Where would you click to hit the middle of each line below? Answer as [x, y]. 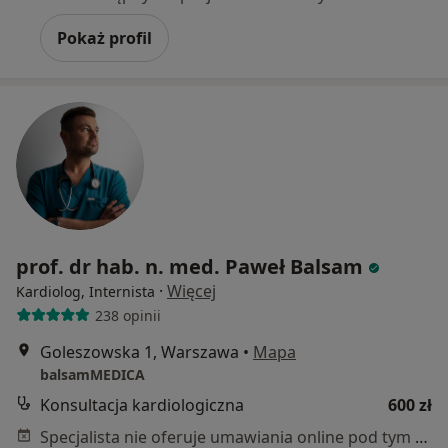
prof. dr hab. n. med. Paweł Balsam [189, 267]
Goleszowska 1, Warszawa [139, 352]
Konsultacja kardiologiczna [142, 405]
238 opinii [127, 315]
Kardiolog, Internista [85, 292]
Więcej [191, 291]
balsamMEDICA [92, 375]
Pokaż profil [104, 38]
